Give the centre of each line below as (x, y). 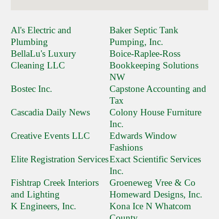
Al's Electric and (41, 30)
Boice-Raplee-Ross (145, 54)
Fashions (126, 148)
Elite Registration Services (60, 159)
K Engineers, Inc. (44, 206)
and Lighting (35, 195)
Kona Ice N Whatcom (150, 206)
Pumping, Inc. (136, 42)
